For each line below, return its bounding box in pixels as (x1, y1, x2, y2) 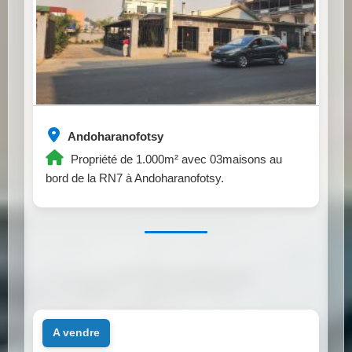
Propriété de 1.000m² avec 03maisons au (68, 152, 282, 166)
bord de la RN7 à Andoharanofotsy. (46, 170, 224, 185)
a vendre (59, 326, 100, 339)
